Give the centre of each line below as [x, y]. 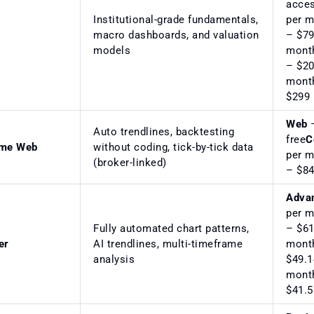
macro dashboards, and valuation [176, 35]
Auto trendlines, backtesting [164, 131]
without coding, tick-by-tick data [173, 147]
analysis [114, 259]
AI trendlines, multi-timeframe [168, 244]
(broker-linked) [130, 162]
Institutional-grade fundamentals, [176, 19]
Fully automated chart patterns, [171, 228]
